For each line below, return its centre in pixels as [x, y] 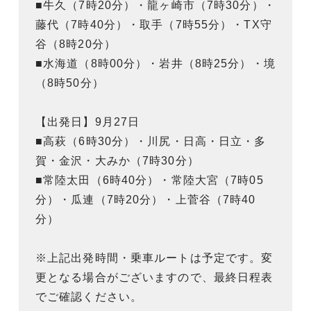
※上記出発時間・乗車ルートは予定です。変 [154, 258]
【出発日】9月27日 [88, 121]
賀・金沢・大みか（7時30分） [117, 160]
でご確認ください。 [89, 296]
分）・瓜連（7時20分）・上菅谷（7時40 [146, 199]
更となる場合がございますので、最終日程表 [154, 277]
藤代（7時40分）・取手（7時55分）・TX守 [154, 24]
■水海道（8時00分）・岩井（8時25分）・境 [155, 63]
